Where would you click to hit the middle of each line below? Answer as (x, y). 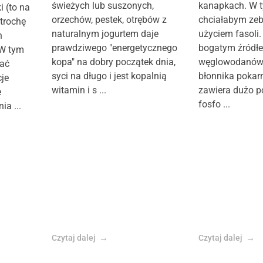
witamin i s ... (79, 90)
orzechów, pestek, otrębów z (109, 20)
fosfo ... (214, 104)
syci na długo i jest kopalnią (109, 76)
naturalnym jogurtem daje (105, 34)
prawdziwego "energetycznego (114, 48)
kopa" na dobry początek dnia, (113, 62)
